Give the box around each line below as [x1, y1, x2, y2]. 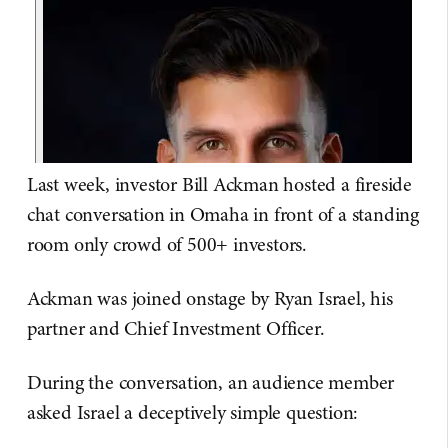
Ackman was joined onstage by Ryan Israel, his [26, 285, 393, 312]
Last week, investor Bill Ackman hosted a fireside [26, 171, 413, 198]
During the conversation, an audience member [26, 369, 395, 396]
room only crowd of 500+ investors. [26, 231, 308, 258]
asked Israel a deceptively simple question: [26, 399, 359, 426]
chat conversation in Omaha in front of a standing [26, 201, 420, 228]
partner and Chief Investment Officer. [26, 315, 325, 342]
